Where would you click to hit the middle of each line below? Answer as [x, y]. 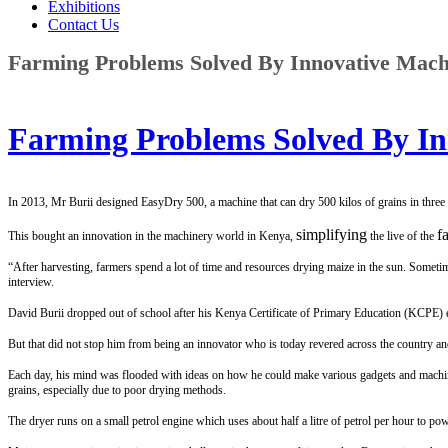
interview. [31, 282]
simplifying [331, 235]
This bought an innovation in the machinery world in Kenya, [152, 236]
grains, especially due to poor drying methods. [117, 390]
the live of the [402, 236]
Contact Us [83, 24]
